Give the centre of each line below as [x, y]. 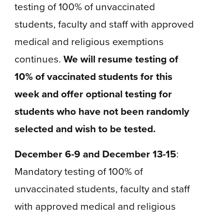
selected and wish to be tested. [85, 129]
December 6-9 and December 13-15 [95, 154]
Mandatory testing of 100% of [79, 171]
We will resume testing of [121, 59]
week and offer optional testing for [93, 94]
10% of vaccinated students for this [93, 76]
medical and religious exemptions [89, 41]
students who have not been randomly [102, 111]
